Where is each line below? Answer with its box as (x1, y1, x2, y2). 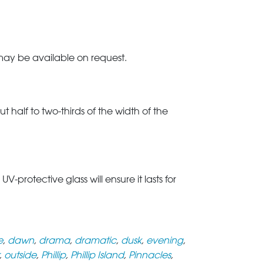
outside (4, 249, 36, 261)
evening (146, 235, 183, 246)
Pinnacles (129, 249, 171, 261)
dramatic (75, 235, 116, 246)
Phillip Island (70, 249, 124, 261)
